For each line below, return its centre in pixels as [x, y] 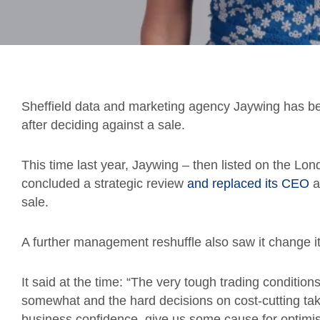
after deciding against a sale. [103, 125]
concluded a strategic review [104, 184]
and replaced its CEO [248, 184]
